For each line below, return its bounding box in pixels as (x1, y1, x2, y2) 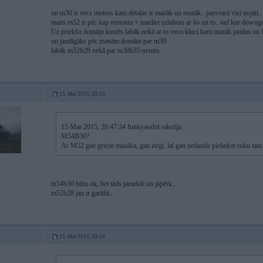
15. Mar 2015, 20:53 (59, 91, 105, 97)
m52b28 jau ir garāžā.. (51, 189, 113, 197)
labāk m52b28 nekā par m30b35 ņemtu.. (51, 46, 163, 55)
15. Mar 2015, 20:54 (59, 234, 105, 240)
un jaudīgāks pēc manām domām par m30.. (51, 37, 170, 45)
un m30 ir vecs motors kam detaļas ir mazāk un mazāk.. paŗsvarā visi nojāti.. (51, 9, 262, 17)
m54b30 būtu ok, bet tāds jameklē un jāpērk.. (51, 180, 176, 188)
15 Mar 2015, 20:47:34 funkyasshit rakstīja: (61, 123, 183, 131)
